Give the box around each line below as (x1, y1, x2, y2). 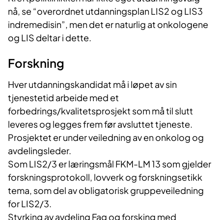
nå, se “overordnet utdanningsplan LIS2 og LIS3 (8, 5, 203, 17)
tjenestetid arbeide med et (8, 92, 119, 104)
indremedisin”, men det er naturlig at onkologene (8, 19, 208, 30)
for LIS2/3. (8, 198, 52, 210)
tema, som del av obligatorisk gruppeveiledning (8, 185, 204, 196)
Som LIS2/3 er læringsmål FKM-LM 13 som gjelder (8, 158, 211, 170)
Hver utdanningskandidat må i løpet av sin (8, 79, 177, 90)
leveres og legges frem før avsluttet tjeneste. (8, 118, 192, 130)
